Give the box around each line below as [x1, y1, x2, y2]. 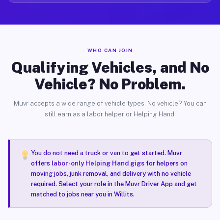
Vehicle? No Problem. [34, 75, 186, 93]
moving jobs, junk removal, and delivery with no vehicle [30, 170, 191, 177]
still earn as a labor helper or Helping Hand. [44, 110, 176, 118]
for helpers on [144, 160, 188, 167]
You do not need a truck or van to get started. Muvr [30, 149, 182, 157]
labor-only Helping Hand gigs [51, 160, 144, 167]
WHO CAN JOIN [87, 47, 133, 53]
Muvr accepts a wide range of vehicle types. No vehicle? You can [13, 100, 207, 107]
